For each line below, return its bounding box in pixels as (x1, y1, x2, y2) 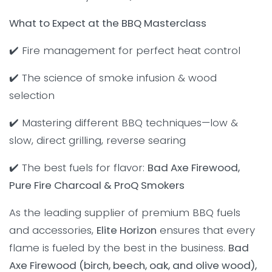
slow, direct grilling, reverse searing (9, 133, 186, 148)
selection (9, 88, 55, 103)
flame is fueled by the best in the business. (9, 240, 228, 256)
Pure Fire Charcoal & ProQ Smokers (9, 178, 185, 193)
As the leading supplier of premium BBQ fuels (9, 205, 240, 220)
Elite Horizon (97, 223, 157, 238)
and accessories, (9, 223, 97, 238)
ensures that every (157, 223, 255, 238)
